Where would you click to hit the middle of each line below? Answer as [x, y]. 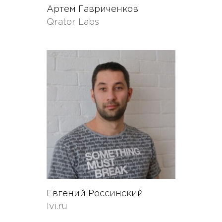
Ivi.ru [57, 207]
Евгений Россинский [95, 194]
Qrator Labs [73, 22]
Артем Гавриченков [92, 9]
